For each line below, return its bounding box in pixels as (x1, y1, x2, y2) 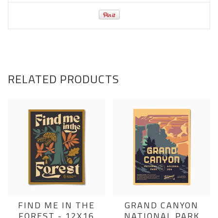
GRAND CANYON (125, 199, 199, 212)
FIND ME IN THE (18, 199, 95, 212)
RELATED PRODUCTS (8, 70, 119, 88)
